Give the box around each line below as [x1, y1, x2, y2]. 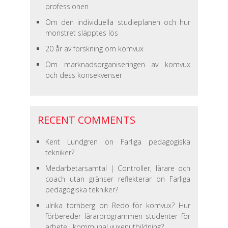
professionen [45, 2, 89, 11]
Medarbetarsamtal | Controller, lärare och [45, 163, 190, 173]
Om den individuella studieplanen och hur [45, 17, 190, 27]
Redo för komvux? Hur [111, 201, 190, 210]
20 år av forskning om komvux [45, 44, 144, 53]
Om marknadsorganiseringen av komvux [45, 60, 190, 69]
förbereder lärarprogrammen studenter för [45, 211, 190, 221]
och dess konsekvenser [45, 70, 122, 80]
